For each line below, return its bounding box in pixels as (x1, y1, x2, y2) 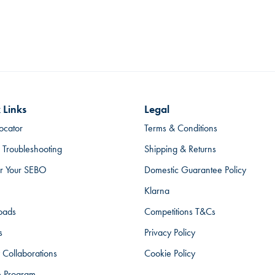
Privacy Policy (144, 226, 196, 239)
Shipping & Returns (144, 142, 217, 155)
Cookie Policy (144, 247, 196, 260)
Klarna (144, 184, 170, 197)
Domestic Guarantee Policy (144, 163, 247, 176)
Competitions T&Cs (144, 205, 216, 218)
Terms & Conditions (144, 122, 218, 134)
